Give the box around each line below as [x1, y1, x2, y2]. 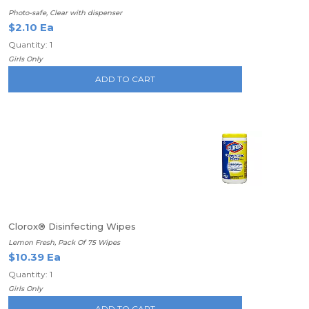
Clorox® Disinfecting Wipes [8, 221, 136, 232]
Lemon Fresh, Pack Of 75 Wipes [8, 238, 120, 247]
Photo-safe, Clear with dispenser [8, 8, 122, 17]
